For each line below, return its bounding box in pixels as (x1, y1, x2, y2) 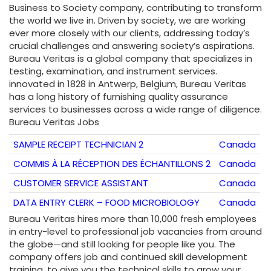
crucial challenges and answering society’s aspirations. (9, 39, 255, 53)
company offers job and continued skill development (9, 250, 247, 264)
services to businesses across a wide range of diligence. (9, 103, 262, 116)
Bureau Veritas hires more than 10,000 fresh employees (9, 212, 256, 226)
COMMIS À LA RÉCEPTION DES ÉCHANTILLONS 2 (13, 157, 211, 171)
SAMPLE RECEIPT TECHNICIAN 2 (13, 138, 143, 151)
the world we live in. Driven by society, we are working (9, 14, 246, 27)
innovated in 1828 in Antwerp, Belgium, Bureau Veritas (9, 77, 246, 91)
